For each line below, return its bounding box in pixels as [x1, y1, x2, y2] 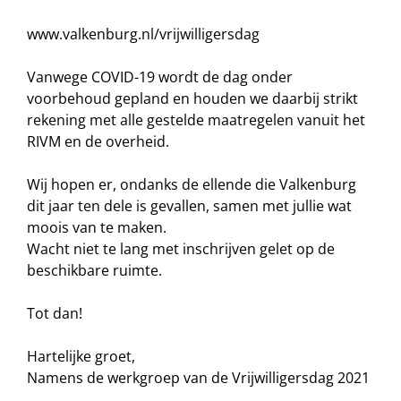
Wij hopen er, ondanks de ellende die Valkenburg [27, 175, 356, 194]
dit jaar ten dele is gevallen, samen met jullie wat [27, 196, 352, 216]
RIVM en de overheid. [27, 132, 169, 151]
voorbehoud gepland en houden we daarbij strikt [27, 89, 358, 108]
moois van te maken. [27, 218, 166, 237]
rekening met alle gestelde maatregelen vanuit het [27, 110, 365, 130]
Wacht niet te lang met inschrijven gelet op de [27, 239, 335, 259]
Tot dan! [27, 303, 82, 323]
